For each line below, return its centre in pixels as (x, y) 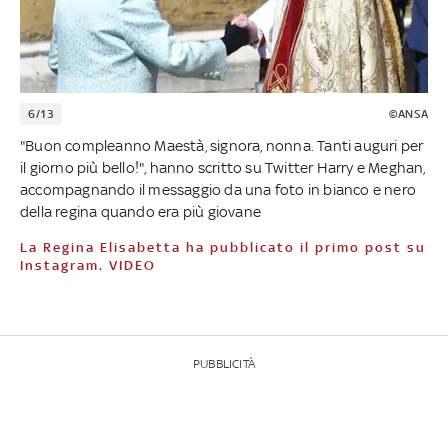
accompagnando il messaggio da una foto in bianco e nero (218, 189)
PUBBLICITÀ (224, 363)
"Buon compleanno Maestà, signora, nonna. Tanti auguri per (222, 145)
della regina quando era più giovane (140, 211)
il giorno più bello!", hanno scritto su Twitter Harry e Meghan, (223, 167)
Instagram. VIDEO (88, 265)
